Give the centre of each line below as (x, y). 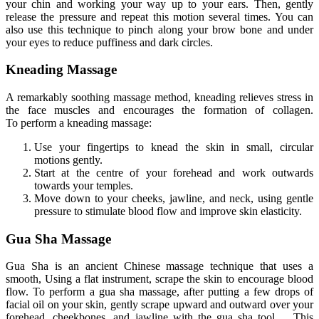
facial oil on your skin (55, 305)
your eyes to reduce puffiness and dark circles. (109, 42)
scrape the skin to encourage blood (232, 279)
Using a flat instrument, (98, 279)
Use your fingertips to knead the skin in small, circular (174, 147)
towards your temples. (84, 185)
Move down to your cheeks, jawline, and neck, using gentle (174, 198)
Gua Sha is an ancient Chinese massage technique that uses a (159, 266)
